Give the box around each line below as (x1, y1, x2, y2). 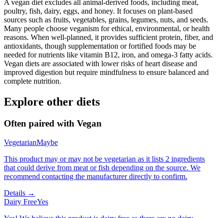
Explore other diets (4, 95, 100, 108)
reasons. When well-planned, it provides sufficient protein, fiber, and (4, 33, 213, 41)
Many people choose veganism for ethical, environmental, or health (4, 24, 210, 33)
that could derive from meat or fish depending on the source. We (4, 163, 200, 172)
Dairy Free (4, 197, 37, 206)
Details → (4, 188, 35, 197)
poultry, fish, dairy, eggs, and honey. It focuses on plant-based (4, 7, 193, 15)
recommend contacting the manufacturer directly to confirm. (4, 172, 187, 181)
